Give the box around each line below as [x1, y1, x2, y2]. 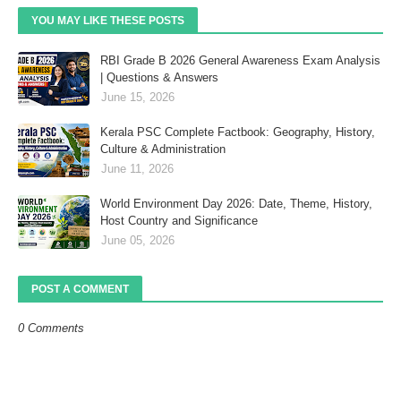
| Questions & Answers [100, 70, 218, 84]
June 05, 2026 [101, 233, 175, 247]
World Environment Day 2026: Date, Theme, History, [100, 196, 372, 210]
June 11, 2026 [101, 161, 174, 175]
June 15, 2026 [101, 90, 175, 104]
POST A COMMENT [31, 282, 129, 295]
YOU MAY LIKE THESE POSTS [31, 13, 184, 27]
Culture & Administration [100, 141, 226, 156]
